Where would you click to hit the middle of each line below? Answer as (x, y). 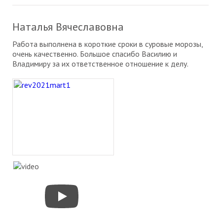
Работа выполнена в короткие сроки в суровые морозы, (108, 44)
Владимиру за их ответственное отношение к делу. (100, 64)
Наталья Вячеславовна (68, 27)
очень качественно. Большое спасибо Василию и (95, 54)
